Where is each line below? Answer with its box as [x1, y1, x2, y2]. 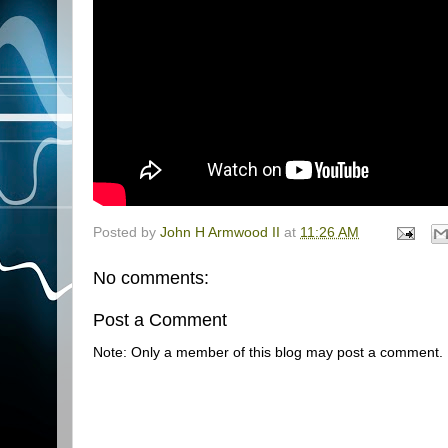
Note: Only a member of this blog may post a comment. [93, 345, 443, 360]
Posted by [93, 225, 160, 241]
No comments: [93, 268, 209, 289]
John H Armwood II [160, 225, 280, 241]
